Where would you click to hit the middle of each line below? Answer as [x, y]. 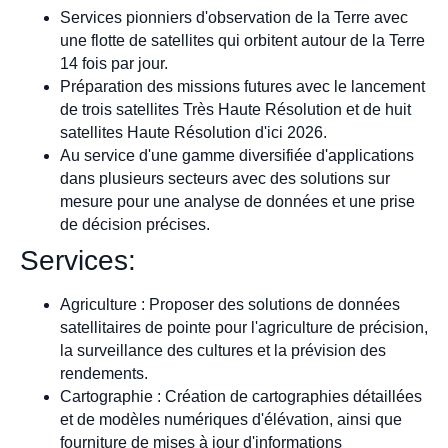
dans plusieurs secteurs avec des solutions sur [225, 178]
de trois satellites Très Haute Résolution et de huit [235, 109]
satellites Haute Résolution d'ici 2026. [193, 132]
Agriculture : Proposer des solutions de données [230, 304]
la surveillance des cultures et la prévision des [223, 350]
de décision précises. [135, 224]
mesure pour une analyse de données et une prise [237, 201]
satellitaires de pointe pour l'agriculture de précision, [244, 327]
